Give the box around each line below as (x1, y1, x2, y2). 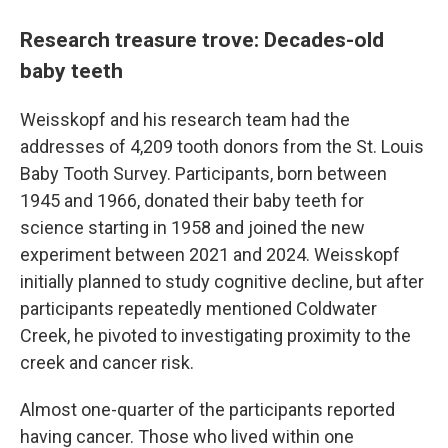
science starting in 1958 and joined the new (20, 217, 365, 238)
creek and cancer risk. (20, 352, 194, 373)
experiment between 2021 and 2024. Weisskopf (20, 244, 400, 265)
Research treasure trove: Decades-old (20, 27, 384, 52)
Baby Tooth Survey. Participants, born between (20, 163, 387, 184)
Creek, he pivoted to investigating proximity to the (20, 325, 411, 346)
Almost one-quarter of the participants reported (20, 399, 395, 420)
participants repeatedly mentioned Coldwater (20, 298, 377, 319)
